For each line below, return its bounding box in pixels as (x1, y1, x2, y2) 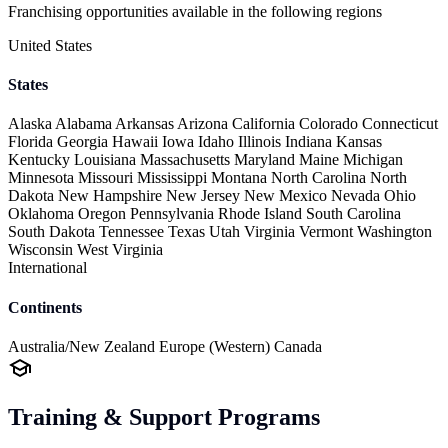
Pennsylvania (130, 205, 218, 223)
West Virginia (77, 241, 163, 259)
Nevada (331, 187, 384, 205)
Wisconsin (8, 241, 77, 259)
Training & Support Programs (8, 403, 320, 430)
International (8, 259, 87, 277)
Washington (357, 223, 432, 241)
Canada (274, 337, 322, 355)
